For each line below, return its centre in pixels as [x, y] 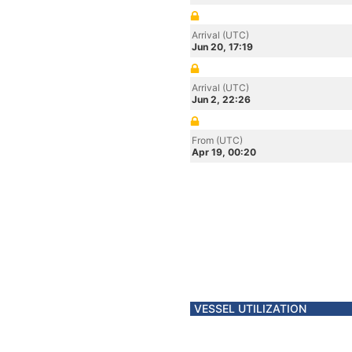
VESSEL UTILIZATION [250, 308]
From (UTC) [217, 140]
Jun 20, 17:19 [222, 47]
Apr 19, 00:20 [224, 152]
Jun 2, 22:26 [221, 99]
